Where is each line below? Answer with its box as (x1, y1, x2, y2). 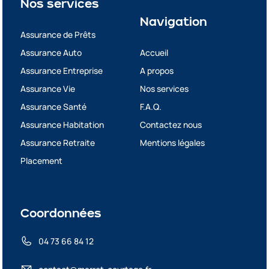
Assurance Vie (20, 82, 76, 94)
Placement (20, 154, 63, 166)
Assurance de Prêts (20, 28, 96, 40)
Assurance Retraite (20, 136, 95, 148)
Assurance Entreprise (20, 64, 103, 76)
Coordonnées (20, 208, 102, 220)
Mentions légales (140, 136, 205, 148)
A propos (140, 64, 174, 76)
